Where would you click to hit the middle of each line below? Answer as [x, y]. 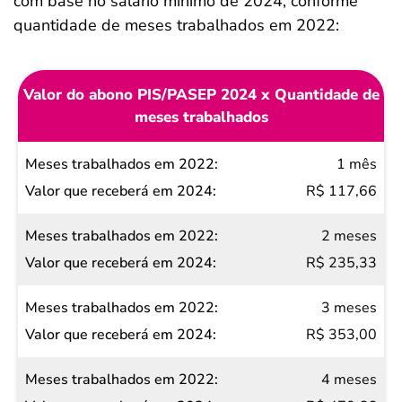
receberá [58, 298]
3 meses [349, 308]
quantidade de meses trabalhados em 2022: [176, 26]
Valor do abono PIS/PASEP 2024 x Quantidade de [201, 95]
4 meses [349, 380]
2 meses [349, 236]
